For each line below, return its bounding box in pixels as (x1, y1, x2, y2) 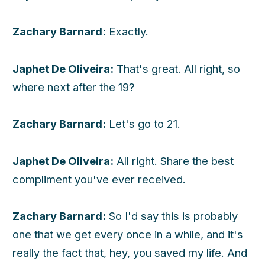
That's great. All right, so (114, 62, 240, 75)
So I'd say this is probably (106, 209, 238, 223)
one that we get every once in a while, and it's (12, 228, 243, 241)
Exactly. (106, 25, 148, 38)
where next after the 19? (12, 80, 135, 93)
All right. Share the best (114, 154, 234, 167)
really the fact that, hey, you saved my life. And (12, 246, 247, 260)
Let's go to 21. (106, 117, 180, 131)
